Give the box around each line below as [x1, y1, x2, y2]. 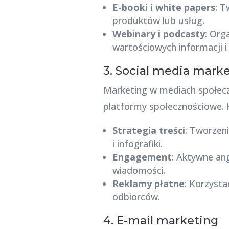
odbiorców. [112, 190, 160, 203]
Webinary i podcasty [112, 27, 205, 40]
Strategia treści [112, 124, 185, 136]
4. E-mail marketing [103, 213, 218, 227]
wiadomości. [112, 164, 166, 176]
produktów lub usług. [112, 14, 204, 27]
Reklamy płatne [112, 177, 185, 190]
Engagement [112, 150, 172, 163]
